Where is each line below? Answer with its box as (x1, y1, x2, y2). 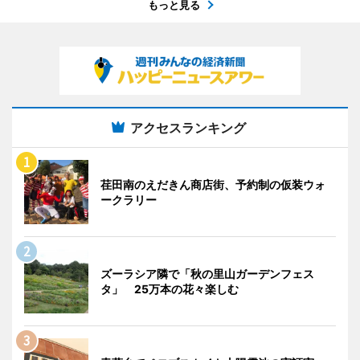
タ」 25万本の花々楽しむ (100, 281, 239, 296)
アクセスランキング (130, 119, 246, 136)
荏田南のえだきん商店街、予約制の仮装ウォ (100, 177, 325, 191)
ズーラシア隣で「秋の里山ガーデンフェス (100, 266, 314, 280)
